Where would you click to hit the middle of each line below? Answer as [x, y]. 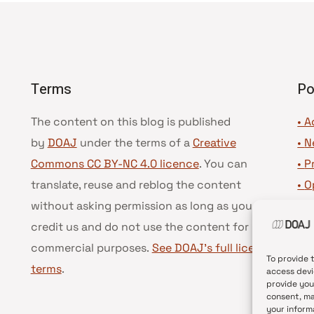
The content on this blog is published [130, 122]
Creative [214, 143]
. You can [223, 164]
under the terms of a [135, 143]
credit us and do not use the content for [139, 227]
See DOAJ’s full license [212, 248]
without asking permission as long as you [141, 206]
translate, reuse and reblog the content [136, 185]
